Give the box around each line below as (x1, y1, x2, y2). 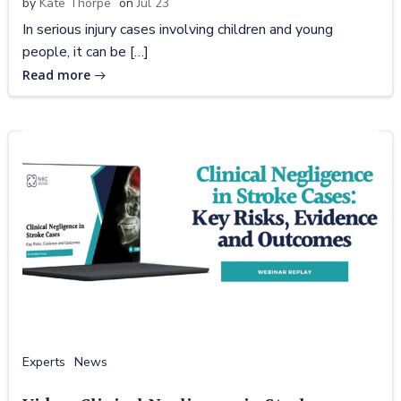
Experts (22, 353, 65, 371)
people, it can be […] (22, 41, 149, 62)
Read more (22, 65, 90, 83)
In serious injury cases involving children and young (22, 19, 333, 39)
